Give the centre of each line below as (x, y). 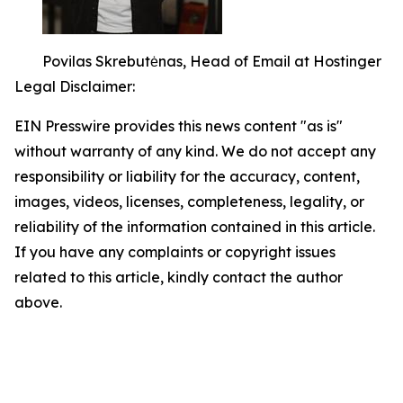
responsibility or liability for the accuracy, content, (187, 176)
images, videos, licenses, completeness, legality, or (189, 201)
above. (38, 302)
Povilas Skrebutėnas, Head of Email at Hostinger (212, 61)
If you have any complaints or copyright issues (175, 252)
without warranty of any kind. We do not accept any (195, 151)
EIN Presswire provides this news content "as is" (179, 126)
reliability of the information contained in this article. (195, 227)
